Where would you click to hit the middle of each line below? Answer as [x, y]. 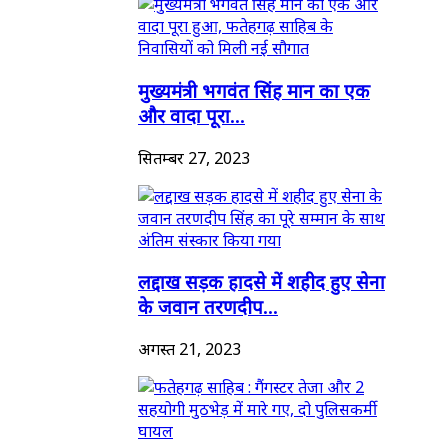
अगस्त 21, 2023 [189, 349]
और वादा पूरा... [191, 115]
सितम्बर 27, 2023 [194, 157]
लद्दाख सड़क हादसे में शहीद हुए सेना [261, 282]
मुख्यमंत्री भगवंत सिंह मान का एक [254, 90]
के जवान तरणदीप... [208, 307]
